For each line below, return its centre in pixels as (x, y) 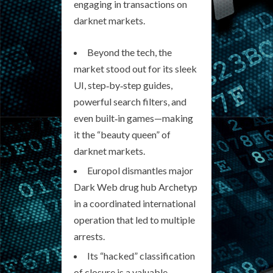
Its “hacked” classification (141, 256)
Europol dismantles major (140, 170)
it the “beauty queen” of (122, 134)
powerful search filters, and (130, 101)
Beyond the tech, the (129, 52)
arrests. (89, 236)
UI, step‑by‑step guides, (123, 85)
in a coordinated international (135, 203)
